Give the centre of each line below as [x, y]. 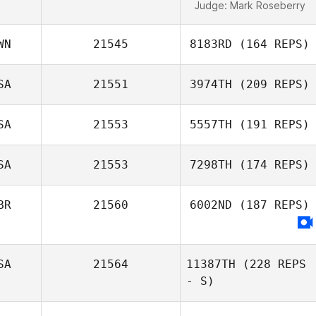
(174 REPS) [271, 165]
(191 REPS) [271, 124]
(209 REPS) [271, 84]
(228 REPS [271, 264]
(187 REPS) [271, 205]
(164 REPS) [271, 44]
